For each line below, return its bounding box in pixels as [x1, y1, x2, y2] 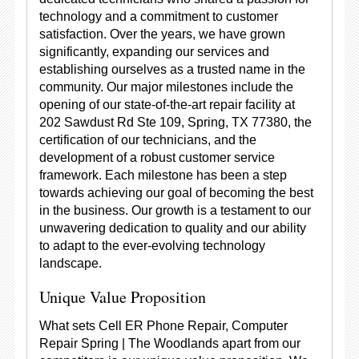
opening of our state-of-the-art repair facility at [38, 98, 295, 111]
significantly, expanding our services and [38, 45, 269, 58]
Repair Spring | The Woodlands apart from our [38, 337, 301, 350]
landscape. [38, 256, 102, 270]
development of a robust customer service [38, 151, 275, 164]
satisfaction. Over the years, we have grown [38, 27, 285, 41]
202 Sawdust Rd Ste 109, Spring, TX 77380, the [38, 115, 312, 129]
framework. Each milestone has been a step [38, 168, 287, 182]
